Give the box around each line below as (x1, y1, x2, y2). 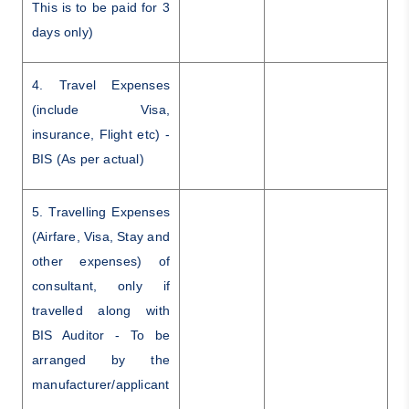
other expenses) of (31, 253, 170, 268)
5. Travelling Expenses (31, 204, 170, 219)
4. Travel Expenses (31, 77, 170, 92)
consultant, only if (31, 278, 170, 293)
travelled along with (31, 302, 170, 318)
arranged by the (31, 351, 170, 367)
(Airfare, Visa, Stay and (31, 228, 170, 244)
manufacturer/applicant (31, 376, 170, 392)
